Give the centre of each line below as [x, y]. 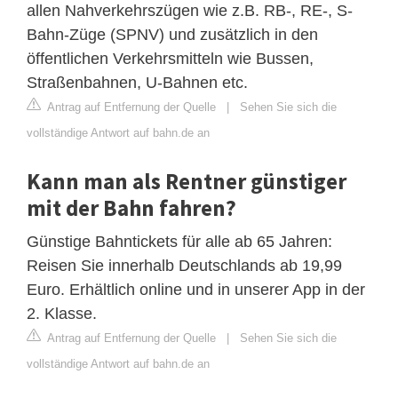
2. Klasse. [62, 313]
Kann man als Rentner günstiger [187, 181]
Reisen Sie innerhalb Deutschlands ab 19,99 [184, 265]
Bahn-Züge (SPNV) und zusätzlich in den [172, 34]
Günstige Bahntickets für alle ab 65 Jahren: [179, 241]
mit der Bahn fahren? [131, 207]
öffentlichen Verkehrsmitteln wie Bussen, [170, 58]
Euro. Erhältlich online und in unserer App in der [196, 289]
